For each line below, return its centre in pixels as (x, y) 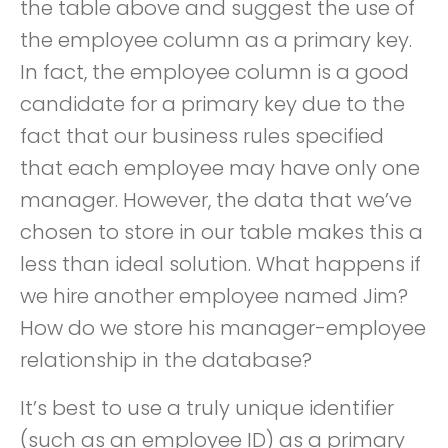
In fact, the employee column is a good (214, 72)
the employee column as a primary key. (216, 40)
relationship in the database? (166, 360)
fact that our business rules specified (202, 136)
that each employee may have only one (220, 168)
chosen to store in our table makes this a (221, 232)
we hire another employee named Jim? (214, 296)
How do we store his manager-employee (223, 328)
